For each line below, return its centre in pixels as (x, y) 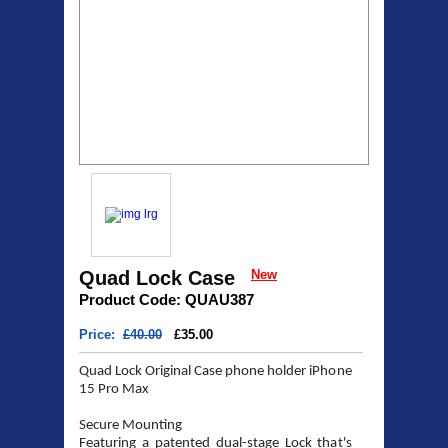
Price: (101, 335)
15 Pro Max (114, 390)
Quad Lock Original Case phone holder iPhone (215, 372)
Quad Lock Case (157, 278)
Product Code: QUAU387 (166, 300)
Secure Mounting (130, 426)
